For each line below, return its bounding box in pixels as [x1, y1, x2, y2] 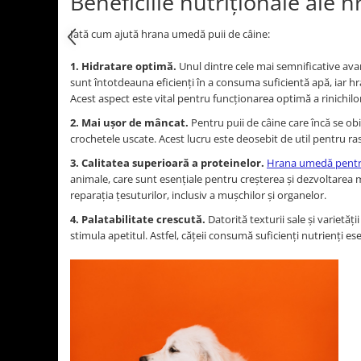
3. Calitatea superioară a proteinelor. [70, 156, 264, 170]
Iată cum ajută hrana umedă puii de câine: [70, 27, 270, 41]
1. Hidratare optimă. [70, 59, 176, 73]
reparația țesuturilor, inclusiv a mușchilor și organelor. [70, 188, 326, 202]
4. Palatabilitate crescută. [70, 212, 205, 226]
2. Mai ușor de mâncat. [70, 115, 189, 130]
